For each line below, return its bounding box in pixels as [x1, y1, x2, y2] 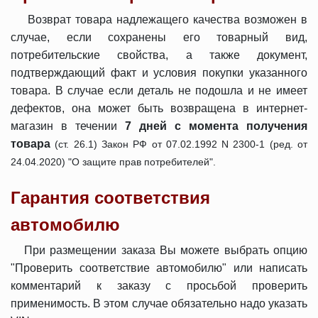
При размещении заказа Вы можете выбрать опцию [19, 244, 308, 256]
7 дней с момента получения [125, 120, 307, 132]
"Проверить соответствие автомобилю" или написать [11, 262, 307, 274]
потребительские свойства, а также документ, [11, 49, 307, 61]
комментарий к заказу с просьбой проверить [11, 280, 307, 292]
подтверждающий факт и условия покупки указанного [11, 67, 307, 79]
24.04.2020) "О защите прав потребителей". [11, 156, 216, 168]
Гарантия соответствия [11, 188, 210, 207]
